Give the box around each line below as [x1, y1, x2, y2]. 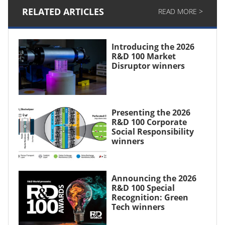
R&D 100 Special [111, 182, 175, 193]
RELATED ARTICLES [22, 6, 104, 18]
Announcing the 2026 [111, 172, 196, 184]
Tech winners [111, 201, 165, 212]
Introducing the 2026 [111, 41, 194, 52]
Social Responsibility [111, 126, 194, 137]
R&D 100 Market [111, 51, 176, 62]
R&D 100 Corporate [111, 116, 187, 128]
